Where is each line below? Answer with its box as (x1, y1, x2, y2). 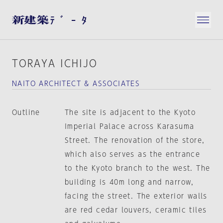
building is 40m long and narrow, (64, 179, 194, 186)
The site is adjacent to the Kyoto (64, 109, 196, 116)
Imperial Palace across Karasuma (64, 123, 195, 130)
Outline (12, 109, 40, 116)
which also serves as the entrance (64, 151, 201, 158)
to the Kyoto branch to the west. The (64, 165, 211, 172)
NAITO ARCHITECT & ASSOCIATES (12, 80, 140, 87)
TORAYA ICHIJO (12, 58, 98, 68)
